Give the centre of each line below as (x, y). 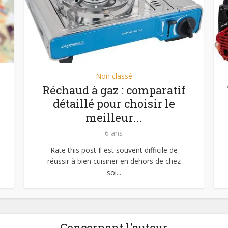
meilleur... (114, 118)
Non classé (114, 76)
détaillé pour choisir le (114, 104)
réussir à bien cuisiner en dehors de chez (114, 161)
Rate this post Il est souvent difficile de (114, 150)
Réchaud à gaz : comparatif (114, 90)
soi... (114, 173)
